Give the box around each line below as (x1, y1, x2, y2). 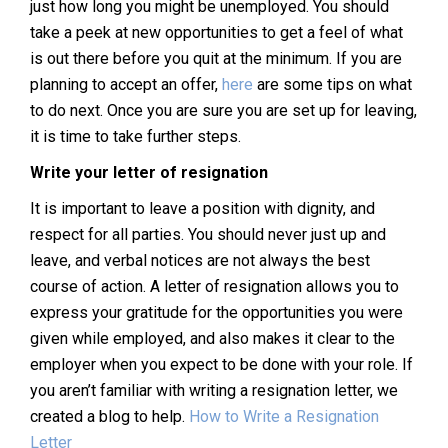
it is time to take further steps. (30, 126, 241, 146)
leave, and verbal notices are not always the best (30, 250, 370, 270)
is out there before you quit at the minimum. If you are (30, 48, 402, 68)
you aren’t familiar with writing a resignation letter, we (30, 380, 398, 400)
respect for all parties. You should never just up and (30, 224, 386, 244)
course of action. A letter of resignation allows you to (30, 276, 399, 296)
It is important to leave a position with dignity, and (30, 198, 375, 218)
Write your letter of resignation (30, 162, 268, 182)
